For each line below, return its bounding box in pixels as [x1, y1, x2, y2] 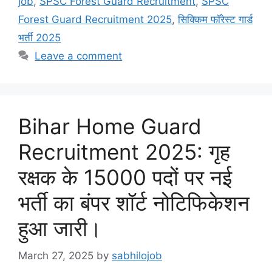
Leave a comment [35, 50, 123, 63]
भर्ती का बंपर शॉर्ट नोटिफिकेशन [18, 190, 250, 216]
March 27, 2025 [18, 249, 93, 262]
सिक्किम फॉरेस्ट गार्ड [178, 13, 253, 26]
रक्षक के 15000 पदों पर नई [18, 165, 232, 191]
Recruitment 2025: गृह [18, 139, 230, 165]
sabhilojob [112, 249, 162, 262]
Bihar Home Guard [18, 114, 202, 140]
